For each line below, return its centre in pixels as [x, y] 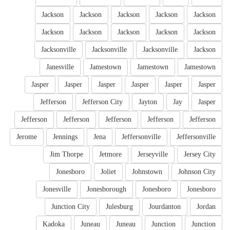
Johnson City [197, 172]
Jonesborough [107, 189]
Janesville [60, 67]
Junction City [71, 207]
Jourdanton [165, 207]
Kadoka [54, 224]
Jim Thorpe [66, 155]
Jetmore [110, 155]
